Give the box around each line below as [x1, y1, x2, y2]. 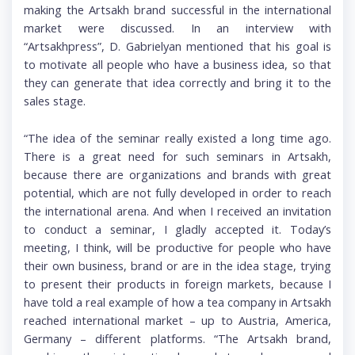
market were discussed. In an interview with [24, 20, 331, 36]
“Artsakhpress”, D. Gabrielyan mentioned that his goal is [24, 38, 331, 55]
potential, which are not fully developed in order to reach [24, 184, 331, 200]
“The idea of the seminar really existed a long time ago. [24, 129, 331, 146]
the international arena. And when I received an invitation [24, 202, 331, 219]
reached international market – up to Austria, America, [24, 311, 331, 328]
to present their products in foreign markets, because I [24, 275, 331, 292]
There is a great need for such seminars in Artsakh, [24, 147, 331, 164]
